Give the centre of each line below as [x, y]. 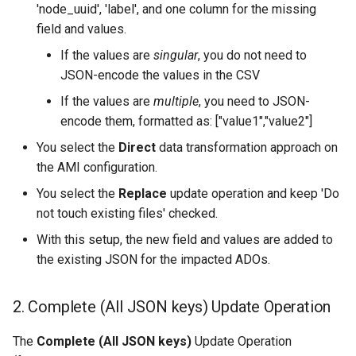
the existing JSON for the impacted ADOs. [153, 260]
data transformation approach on [247, 148]
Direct [137, 148]
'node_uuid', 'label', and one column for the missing [176, 10]
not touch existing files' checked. [127, 214]
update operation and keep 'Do [253, 194]
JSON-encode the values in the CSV [160, 75]
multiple [176, 102]
